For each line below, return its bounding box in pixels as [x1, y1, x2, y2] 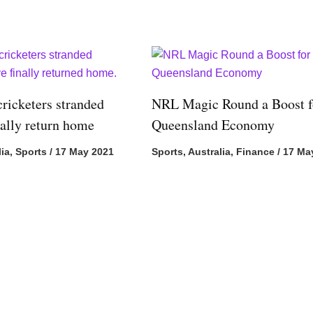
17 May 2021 [54, 145, 114, 157]
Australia [188, 145, 231, 157]
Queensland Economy [152, 115, 275, 134]
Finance [236, 145, 275, 157]
